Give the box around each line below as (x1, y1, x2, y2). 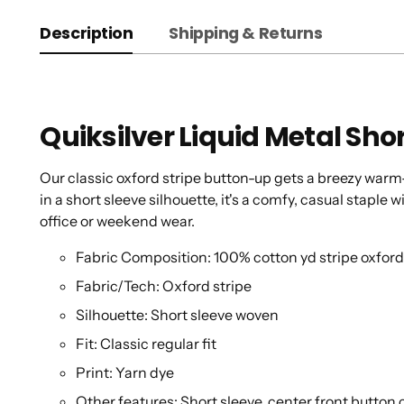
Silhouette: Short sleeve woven (76, 306, 280, 325)
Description (40, 22, 133, 45)
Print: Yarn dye (76, 363, 175, 382)
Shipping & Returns (169, 22, 323, 45)
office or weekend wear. (40, 212, 196, 231)
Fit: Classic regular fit (76, 335, 217, 353)
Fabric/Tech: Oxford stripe (76, 277, 252, 296)
